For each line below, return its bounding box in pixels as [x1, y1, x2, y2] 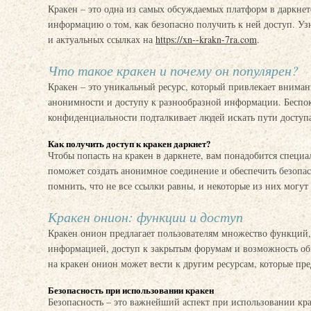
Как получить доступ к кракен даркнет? [48, 137, 211, 150]
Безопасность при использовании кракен [48, 283, 214, 296]
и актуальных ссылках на [48, 33, 155, 46]
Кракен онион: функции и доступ [48, 208, 243, 226]
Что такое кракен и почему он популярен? [48, 61, 299, 79]
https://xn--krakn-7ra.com [155, 33, 257, 46]
